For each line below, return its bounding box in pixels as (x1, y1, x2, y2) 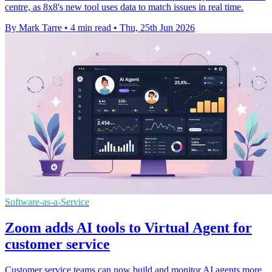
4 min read (70, 22, 111, 33)
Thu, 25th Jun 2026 (120, 22, 195, 33)
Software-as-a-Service (5, 196, 89, 207)
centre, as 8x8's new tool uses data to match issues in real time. (5, 1, 243, 12)
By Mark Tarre (5, 22, 62, 33)
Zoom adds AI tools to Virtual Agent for (5, 219, 252, 236)
